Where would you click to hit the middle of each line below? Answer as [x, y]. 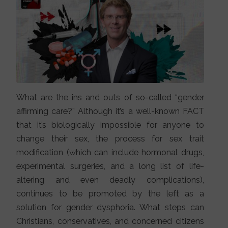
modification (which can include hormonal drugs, [110, 153]
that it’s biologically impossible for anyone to [110, 125]
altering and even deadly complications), [110, 180]
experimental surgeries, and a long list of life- [110, 166]
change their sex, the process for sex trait [110, 139]
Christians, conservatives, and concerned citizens [110, 221]
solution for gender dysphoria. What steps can [110, 208]
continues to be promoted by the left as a [110, 194]
